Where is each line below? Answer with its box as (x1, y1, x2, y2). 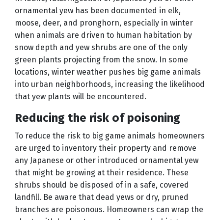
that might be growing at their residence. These (15, 168, 189, 178)
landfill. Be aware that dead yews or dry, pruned (15, 192, 189, 202)
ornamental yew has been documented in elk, (15, 6, 181, 16)
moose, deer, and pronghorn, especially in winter (15, 18, 193, 28)
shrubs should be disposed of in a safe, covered (15, 180, 189, 190)
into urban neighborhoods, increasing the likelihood (15, 80, 205, 89)
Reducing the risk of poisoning (15, 111, 180, 125)
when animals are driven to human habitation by (15, 30, 192, 40)
